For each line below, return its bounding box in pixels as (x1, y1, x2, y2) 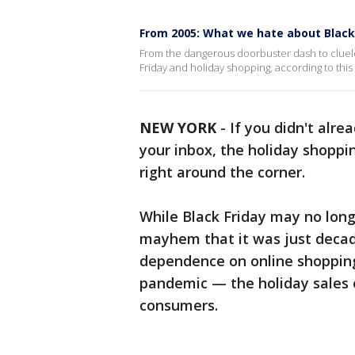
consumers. (139, 296, 218, 315)
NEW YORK (139, 118, 216, 137)
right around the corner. (139, 162, 305, 181)
